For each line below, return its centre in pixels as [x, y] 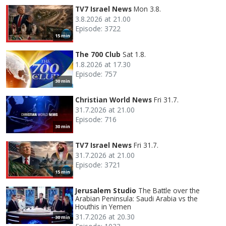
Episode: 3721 [98, 164]
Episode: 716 [96, 119]
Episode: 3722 [98, 28]
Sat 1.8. [134, 54]
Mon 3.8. [147, 9]
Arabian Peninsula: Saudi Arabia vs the [136, 198]
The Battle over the [169, 190]
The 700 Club [98, 54]
